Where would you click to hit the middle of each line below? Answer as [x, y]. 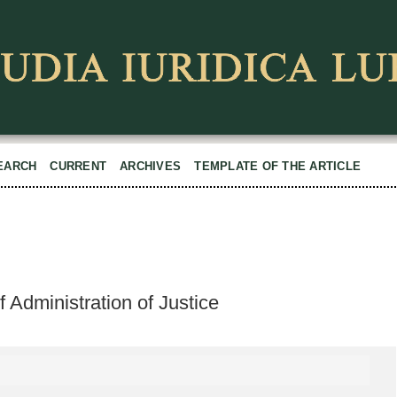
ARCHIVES [151, 166]
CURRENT [78, 166]
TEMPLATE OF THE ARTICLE [278, 166]
